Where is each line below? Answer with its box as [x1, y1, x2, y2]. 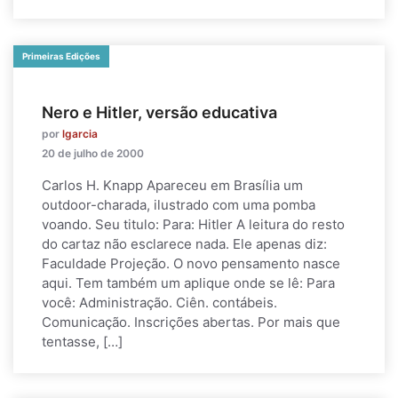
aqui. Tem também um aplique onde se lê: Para [42, 275, 335, 291]
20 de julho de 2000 [42, 147, 144, 160]
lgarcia [62, 127, 98, 140]
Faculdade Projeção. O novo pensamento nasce [42, 255, 340, 272]
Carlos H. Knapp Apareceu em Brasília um [42, 177, 303, 194]
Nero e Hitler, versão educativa [42, 103, 277, 122]
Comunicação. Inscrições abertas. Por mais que [42, 314, 340, 330]
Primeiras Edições [22, 51, 100, 61]
